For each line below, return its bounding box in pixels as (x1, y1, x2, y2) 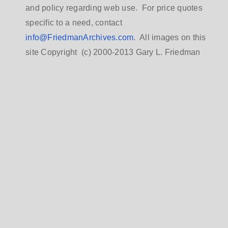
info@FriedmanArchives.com (25, 33, 134, 42)
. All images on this (133, 33, 206, 42)
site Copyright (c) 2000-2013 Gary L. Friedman (25, 48, 201, 56)
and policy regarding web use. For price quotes (25, 4, 203, 12)
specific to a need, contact (25, 18, 124, 27)
